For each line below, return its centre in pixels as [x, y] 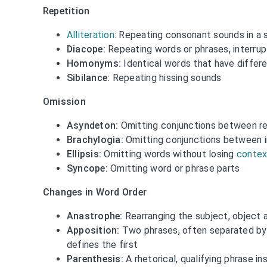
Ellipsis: [84, 154]
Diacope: [86, 49]
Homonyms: [94, 63]
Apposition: [93, 230]
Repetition [66, 11]
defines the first [102, 244]
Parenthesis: [95, 259]
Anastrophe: [94, 216]
